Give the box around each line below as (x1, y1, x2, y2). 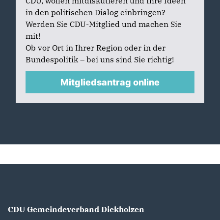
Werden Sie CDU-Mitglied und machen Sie (26, 19, 182, 29)
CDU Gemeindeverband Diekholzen (8, 204, 144, 214)
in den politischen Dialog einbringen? (26, 7, 165, 17)
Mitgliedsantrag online (60, 77, 160, 87)
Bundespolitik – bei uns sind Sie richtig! (26, 54, 174, 64)
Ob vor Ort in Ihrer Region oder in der (26, 42, 165, 53)
